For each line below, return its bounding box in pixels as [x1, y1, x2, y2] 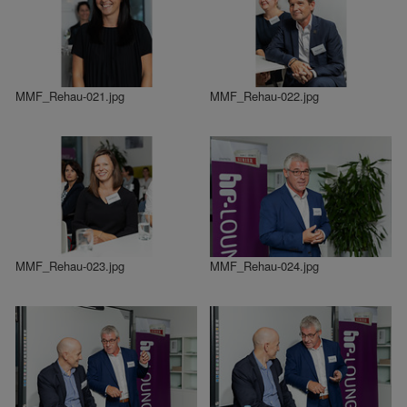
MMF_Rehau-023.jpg [15, 256, 124, 274]
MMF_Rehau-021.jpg [15, 86, 124, 104]
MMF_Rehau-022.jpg [210, 86, 319, 104]
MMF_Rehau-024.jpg [210, 256, 319, 274]
